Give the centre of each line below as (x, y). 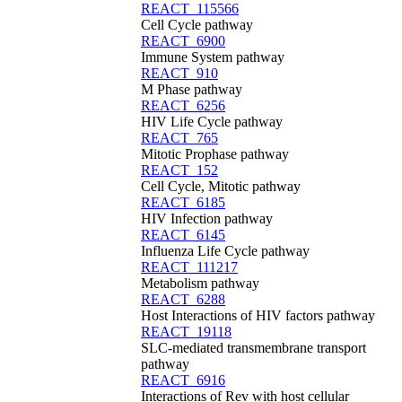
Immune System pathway (213, 57)
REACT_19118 (186, 332)
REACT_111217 (189, 267)
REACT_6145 (183, 235)
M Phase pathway (192, 89)
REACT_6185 (183, 202)
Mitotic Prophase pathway (215, 154)
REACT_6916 (183, 380)
